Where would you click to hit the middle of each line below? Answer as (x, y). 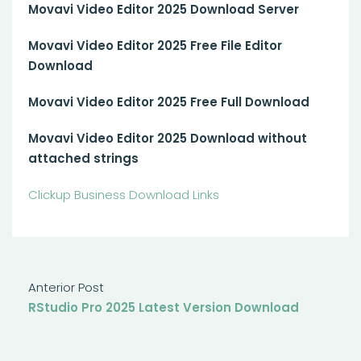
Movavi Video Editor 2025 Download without (168, 138)
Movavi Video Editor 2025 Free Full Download (169, 102)
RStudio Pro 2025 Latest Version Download (164, 307)
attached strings (83, 158)
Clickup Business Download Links (124, 195)
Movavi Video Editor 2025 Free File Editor (155, 46)
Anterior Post (66, 287)
